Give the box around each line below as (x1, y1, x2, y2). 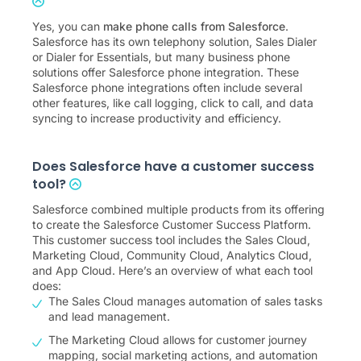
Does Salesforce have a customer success (32, 157, 314, 176)
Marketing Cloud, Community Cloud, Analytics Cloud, (32, 248, 312, 263)
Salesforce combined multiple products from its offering (32, 202, 325, 217)
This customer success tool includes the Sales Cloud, (32, 233, 310, 247)
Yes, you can (32, 19, 103, 34)
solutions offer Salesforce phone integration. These (32, 65, 299, 80)
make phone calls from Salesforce (103, 19, 285, 34)
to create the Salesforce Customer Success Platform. (32, 218, 311, 232)
